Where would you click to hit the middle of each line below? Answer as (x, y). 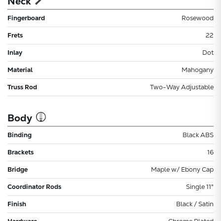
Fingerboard (26, 18)
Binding (19, 135)
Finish (17, 204)
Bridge (18, 169)
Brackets (20, 152)
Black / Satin (195, 204)
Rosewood (197, 18)
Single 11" (200, 186)
